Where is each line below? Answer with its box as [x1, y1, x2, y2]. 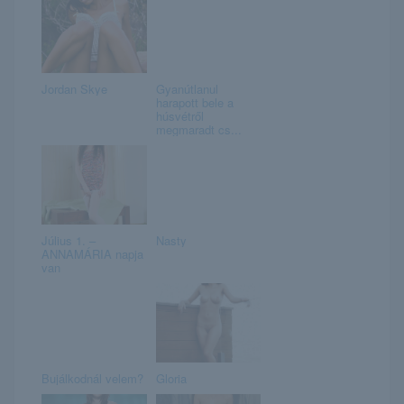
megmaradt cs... [155, 121, 242, 139]
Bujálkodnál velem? [41, 370, 143, 388]
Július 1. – [41, 232, 96, 250]
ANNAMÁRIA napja [41, 245, 143, 263]
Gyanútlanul [155, 80, 218, 98]
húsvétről [155, 107, 204, 125]
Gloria [155, 370, 187, 388]
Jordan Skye [41, 80, 107, 98]
